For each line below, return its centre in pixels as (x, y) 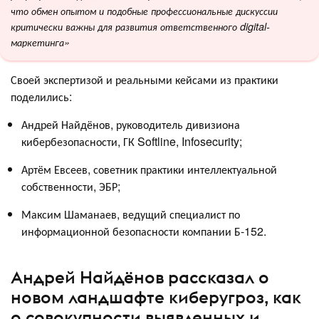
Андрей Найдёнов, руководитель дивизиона (131, 125)
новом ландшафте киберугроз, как (156, 297)
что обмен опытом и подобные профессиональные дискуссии (144, 11)
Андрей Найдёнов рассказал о (140, 277)
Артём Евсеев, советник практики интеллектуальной (149, 169)
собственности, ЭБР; (71, 187)
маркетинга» (40, 42)
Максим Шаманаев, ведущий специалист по (131, 214)
